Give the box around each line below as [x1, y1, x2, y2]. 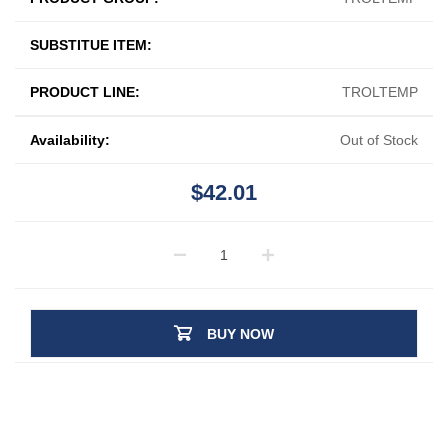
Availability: [30, 131, 110, 148]
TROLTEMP [342, 83, 418, 100]
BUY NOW [207, 325, 274, 342]
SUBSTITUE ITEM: [30, 36, 152, 53]
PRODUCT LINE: [30, 83, 140, 100]
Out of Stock [340, 131, 418, 148]
